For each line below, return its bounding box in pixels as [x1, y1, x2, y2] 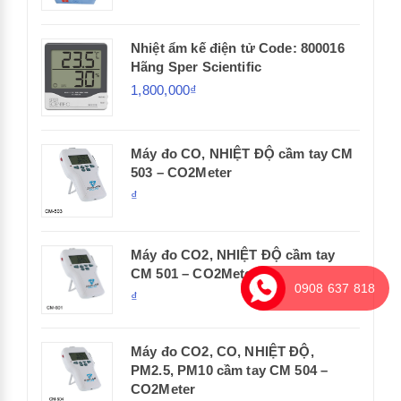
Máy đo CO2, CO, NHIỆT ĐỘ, [131, 343, 314, 359]
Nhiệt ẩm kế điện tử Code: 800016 [131, 39, 345, 55]
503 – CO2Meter [131, 165, 233, 181]
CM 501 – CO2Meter [131, 265, 258, 281]
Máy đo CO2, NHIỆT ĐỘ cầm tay [131, 246, 336, 262]
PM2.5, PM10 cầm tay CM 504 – [131, 362, 328, 378]
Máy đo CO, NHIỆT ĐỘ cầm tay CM [131, 146, 354, 162]
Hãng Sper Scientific [131, 58, 261, 74]
